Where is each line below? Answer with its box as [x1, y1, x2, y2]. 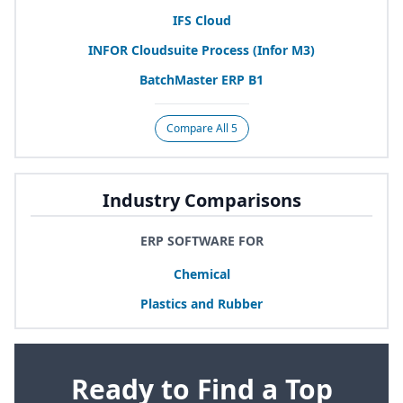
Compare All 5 [166, 120, 237, 136]
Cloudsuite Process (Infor [128, 40, 291, 58]
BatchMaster [139, 70, 221, 88]
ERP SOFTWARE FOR [139, 231, 264, 249]
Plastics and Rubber [140, 294, 263, 312]
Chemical [173, 264, 230, 282]
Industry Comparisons [102, 187, 301, 212]
